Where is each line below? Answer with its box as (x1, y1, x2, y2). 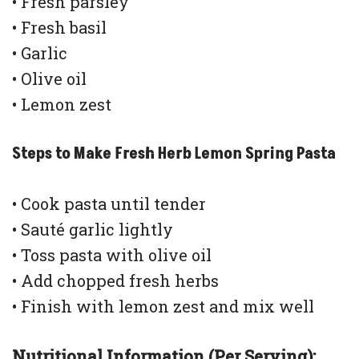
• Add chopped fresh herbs (12, 269, 219, 291)
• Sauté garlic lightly (12, 218, 173, 240)
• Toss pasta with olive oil (12, 244, 212, 265)
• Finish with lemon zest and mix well (12, 295, 314, 317)
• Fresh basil (12, 16, 107, 38)
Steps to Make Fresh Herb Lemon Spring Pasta (12, 142, 336, 165)
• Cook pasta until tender (12, 192, 206, 214)
